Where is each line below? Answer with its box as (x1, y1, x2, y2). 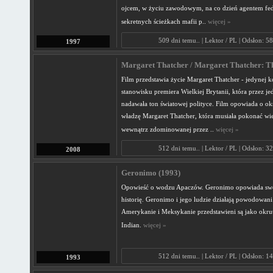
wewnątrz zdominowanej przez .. (121, 126, 216, 133)
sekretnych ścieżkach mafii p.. (121, 18, 208, 25)
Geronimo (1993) (121, 169, 180, 177)
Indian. (121, 221, 143, 229)
